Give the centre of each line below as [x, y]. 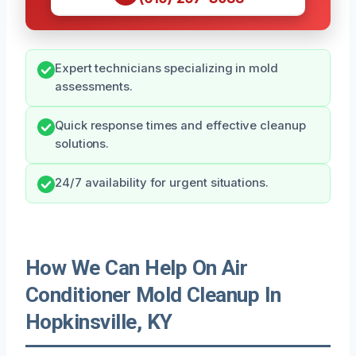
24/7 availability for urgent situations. [162, 182]
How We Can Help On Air [137, 267]
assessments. [94, 86]
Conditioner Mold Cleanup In [153, 294]
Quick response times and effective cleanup [180, 125]
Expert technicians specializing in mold [166, 68]
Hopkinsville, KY [99, 321]
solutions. [82, 143]
